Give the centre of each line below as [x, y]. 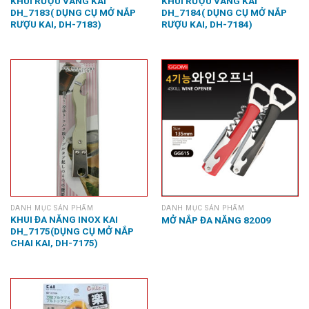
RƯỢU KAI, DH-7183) [56, 24]
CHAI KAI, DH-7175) [54, 243]
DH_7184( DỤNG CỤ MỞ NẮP [224, 12]
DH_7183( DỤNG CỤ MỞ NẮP [73, 12]
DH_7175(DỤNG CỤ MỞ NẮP [72, 231]
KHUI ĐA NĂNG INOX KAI [64, 220]
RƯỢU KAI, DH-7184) [207, 24]
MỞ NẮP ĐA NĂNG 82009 [216, 220]
